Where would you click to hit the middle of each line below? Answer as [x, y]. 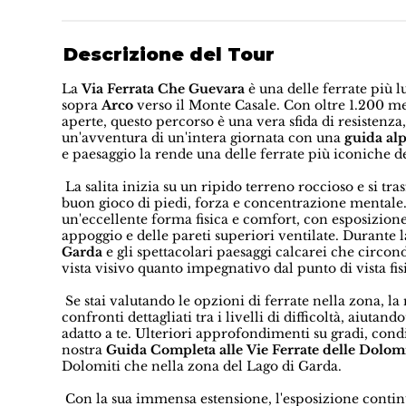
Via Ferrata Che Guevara [164, 89]
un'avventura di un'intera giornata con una [203, 138]
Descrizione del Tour [169, 55]
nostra [84, 350]
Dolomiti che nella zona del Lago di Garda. [202, 367]
